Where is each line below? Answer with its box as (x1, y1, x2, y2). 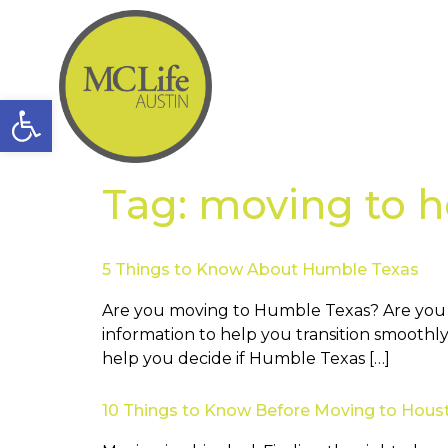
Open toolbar (9, 89, 226, 128)
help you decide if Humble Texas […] (102, 349, 390, 369)
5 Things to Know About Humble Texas (102, 260, 419, 280)
